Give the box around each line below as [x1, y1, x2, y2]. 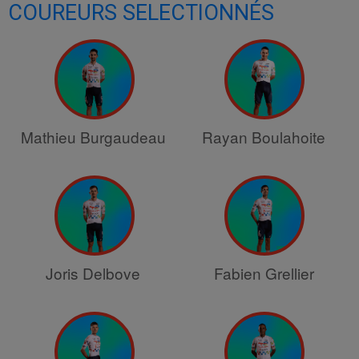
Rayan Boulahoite [202, 126, 325, 147]
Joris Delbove [46, 262, 141, 284]
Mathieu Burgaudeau [20, 126, 166, 147]
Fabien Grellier [213, 262, 314, 284]
